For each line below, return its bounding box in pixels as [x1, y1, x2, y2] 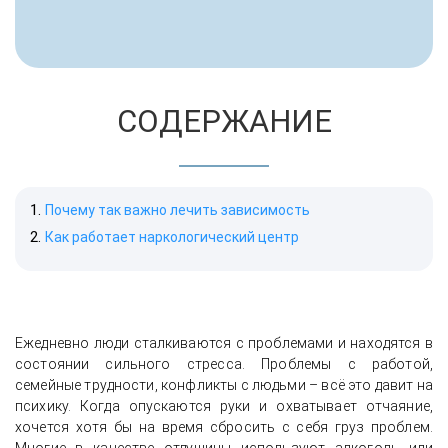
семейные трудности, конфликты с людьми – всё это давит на [15, 377, 433, 393]
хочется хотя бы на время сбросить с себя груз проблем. [15, 419, 433, 435]
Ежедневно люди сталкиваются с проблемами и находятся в [15, 335, 433, 351]
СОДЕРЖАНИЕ [116, 103, 332, 140]
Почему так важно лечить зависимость [45, 202, 310, 218]
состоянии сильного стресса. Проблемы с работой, [15, 356, 433, 372]
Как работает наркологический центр [45, 229, 299, 245]
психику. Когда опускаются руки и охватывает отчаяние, [15, 398, 433, 414]
